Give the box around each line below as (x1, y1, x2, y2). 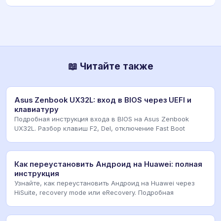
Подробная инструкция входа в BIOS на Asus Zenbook (14, 114, 189, 123)
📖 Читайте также (68, 60, 153, 72)
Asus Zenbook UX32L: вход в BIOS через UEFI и (14, 95, 191, 105)
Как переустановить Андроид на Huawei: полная (14, 159, 202, 169)
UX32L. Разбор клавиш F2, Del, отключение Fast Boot (14, 124, 185, 132)
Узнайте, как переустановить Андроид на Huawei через (14, 179, 195, 187)
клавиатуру (14, 105, 59, 114)
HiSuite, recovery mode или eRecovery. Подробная (14, 188, 174, 196)
